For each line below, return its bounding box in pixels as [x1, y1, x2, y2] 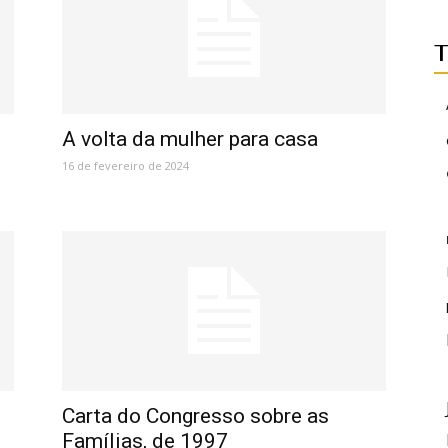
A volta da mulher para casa [62, 127, 318, 151]
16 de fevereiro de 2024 [62, 158, 189, 173]
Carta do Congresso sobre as [62, 404, 329, 428]
